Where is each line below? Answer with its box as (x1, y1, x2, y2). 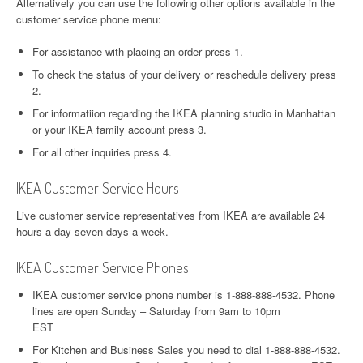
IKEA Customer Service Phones (16, 258, 189, 276)
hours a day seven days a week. (16, 224, 169, 239)
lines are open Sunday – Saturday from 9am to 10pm (32, 303, 280, 318)
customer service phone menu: (16, 11, 161, 27)
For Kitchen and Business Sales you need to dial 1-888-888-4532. (32, 342, 340, 357)
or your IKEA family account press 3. (32, 122, 207, 137)
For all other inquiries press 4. (32, 144, 172, 160)
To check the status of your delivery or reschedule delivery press (32, 66, 336, 82)
